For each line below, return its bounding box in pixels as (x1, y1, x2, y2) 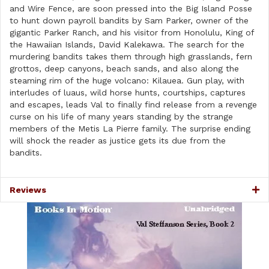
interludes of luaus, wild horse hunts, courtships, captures (10, 88, 246, 98)
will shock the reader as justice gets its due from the (10, 136, 226, 146)
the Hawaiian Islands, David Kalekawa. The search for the (10, 40, 244, 50)
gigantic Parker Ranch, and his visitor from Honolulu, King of (10, 28, 254, 38)
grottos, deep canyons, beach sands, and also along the (10, 64, 239, 74)
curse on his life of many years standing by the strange (10, 112, 233, 122)
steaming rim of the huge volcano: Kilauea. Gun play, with (10, 76, 244, 86)
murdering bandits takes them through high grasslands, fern (10, 52, 252, 62)
